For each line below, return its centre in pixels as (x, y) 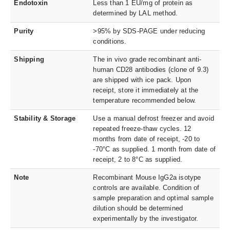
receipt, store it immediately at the (146, 90)
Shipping (29, 59)
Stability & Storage (45, 118)
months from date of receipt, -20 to (147, 139)
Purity (24, 31)
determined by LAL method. (136, 13)
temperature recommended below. (145, 100)
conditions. (110, 41)
